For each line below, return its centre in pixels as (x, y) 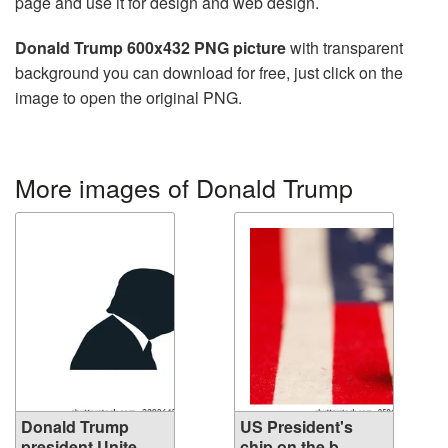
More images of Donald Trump (184, 186)
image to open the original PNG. (128, 97)
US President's (296, 426)
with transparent (344, 47)
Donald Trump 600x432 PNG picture (150, 47)
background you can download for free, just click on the (209, 72)
